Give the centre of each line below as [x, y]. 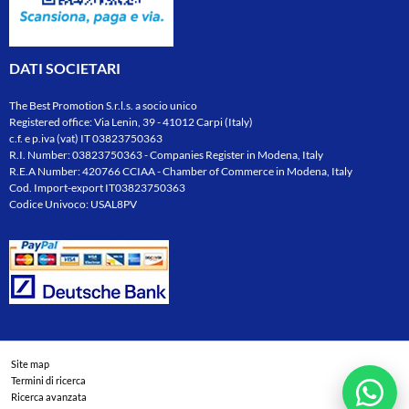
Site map [30, 363]
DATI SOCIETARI [65, 68]
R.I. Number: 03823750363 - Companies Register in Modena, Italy [166, 154]
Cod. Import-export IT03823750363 [97, 187]
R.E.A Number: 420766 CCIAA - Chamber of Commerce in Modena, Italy [181, 171]
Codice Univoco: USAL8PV [73, 204]
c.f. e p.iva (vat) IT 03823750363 [86, 138]
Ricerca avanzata [49, 396]
